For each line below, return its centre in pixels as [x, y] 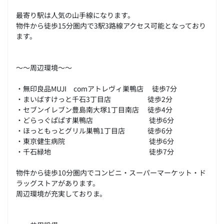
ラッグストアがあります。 [58, 182]
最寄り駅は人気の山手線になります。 [75, 14]
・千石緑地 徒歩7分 [95, 151]
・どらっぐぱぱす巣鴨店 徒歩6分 [95, 119]
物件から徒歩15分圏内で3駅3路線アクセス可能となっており [111, 25]
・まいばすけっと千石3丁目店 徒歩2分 [94, 98]
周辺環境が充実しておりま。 [61, 193]
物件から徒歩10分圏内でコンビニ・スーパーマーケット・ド [111, 172]
